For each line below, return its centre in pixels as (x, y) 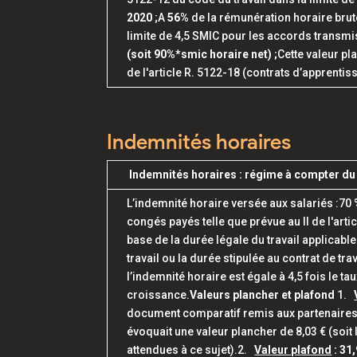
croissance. (159, 295)
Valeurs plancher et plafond (263, 295)
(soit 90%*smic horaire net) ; (202, 54)
